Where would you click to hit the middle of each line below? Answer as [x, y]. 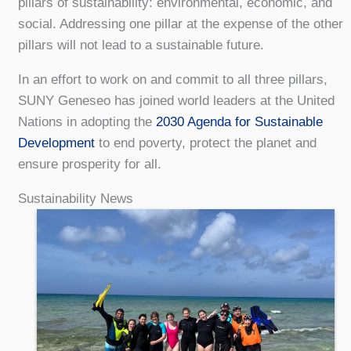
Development [56, 143]
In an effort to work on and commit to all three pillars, [172, 79]
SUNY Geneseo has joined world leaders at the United [176, 100]
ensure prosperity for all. [89, 164]
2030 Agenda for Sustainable [239, 121]
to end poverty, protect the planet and [205, 143]
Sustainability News [75, 198]
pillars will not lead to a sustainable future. [141, 45]
